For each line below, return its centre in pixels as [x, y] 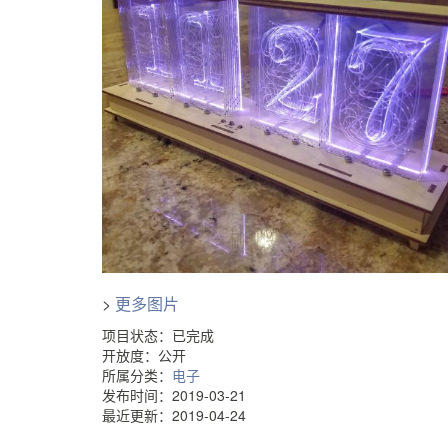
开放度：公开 [144, 354]
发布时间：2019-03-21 [174, 394]
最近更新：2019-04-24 [174, 414]
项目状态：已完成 [158, 334]
